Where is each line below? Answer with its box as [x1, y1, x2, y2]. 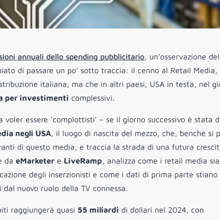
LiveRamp [64, 156, 102, 165]
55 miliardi [78, 205, 119, 215]
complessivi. [69, 93, 114, 103]
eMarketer [16, 156, 55, 165]
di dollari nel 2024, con [119, 205, 204, 215]
